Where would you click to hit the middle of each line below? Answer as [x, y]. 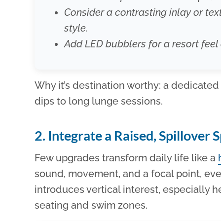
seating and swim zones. [91, 205]
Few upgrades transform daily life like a [127, 158]
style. [76, 28]
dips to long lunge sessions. [99, 101]
